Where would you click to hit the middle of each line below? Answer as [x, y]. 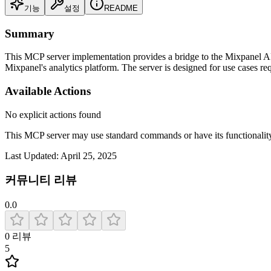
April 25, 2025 [89, 155]
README [121, 8]
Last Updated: [32, 155]
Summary [30, 33]
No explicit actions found [53, 114]
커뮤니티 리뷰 [41, 180]
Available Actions [48, 91]
